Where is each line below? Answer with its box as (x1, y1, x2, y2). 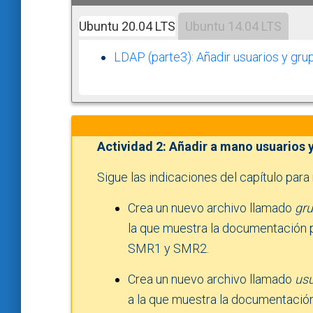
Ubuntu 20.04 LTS (79, 18, 175, 34)
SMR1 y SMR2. (128, 240, 209, 256)
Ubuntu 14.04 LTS (185, 18, 282, 34)
